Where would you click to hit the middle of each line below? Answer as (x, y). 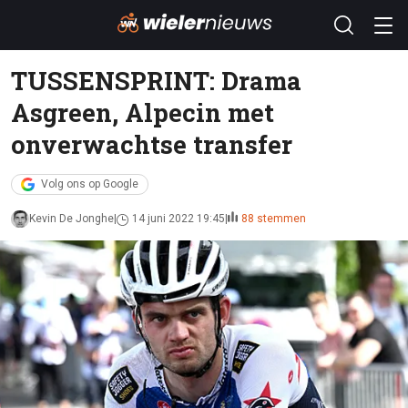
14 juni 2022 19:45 (178, 219)
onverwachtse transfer (152, 144)
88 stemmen (274, 219)
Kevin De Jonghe (71, 219)
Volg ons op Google (90, 184)
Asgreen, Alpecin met (143, 112)
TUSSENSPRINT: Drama (156, 80)
